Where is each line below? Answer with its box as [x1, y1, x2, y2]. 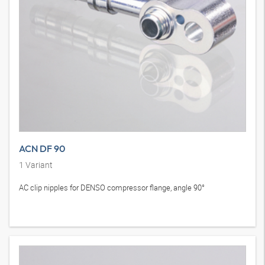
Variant [24, 159, 53, 171]
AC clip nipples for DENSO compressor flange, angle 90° [19, 182, 205, 193]
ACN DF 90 [19, 143, 65, 155]
